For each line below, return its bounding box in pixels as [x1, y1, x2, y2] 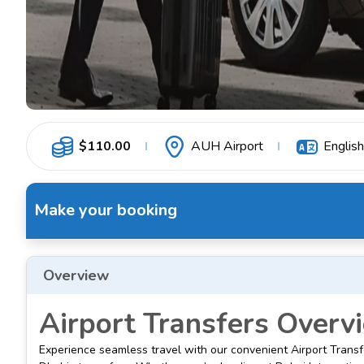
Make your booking [34, 199, 177, 222]
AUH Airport [191, 137, 263, 156]
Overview [43, 265, 109, 285]
